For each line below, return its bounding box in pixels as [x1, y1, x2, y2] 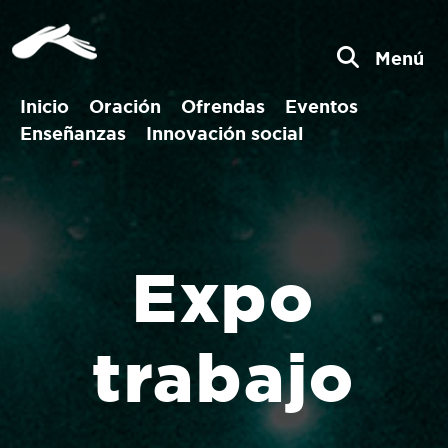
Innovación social [146, 123, 303, 143]
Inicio [20, 96, 69, 116]
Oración [89, 96, 161, 116]
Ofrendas [181, 96, 265, 116]
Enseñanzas [20, 123, 126, 143]
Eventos [285, 96, 358, 116]
